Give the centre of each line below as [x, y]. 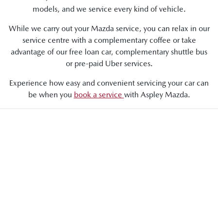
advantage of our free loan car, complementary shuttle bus [109, 52]
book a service [99, 95]
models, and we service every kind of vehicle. [109, 9]
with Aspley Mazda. [157, 95]
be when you [51, 95]
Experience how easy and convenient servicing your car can [109, 83]
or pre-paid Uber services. [109, 64]
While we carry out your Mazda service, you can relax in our [109, 28]
